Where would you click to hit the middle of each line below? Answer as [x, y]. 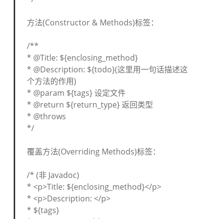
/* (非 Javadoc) [53, 175]
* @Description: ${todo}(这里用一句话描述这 [107, 69]
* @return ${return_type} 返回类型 [90, 105]
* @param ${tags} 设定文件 [76, 93]
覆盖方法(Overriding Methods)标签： [94, 152]
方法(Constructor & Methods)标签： [93, 22]
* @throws [46, 116]
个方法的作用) [52, 81]
